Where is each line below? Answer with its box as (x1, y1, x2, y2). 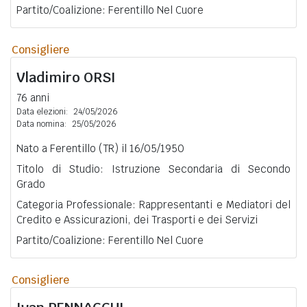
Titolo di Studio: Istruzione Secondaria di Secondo (16, 162, 291, 175)
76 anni (16, 90, 49, 104)
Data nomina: (16, 118, 66, 130)
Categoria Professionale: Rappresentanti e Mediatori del (16, 197, 291, 211)
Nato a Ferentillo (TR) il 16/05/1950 (16, 141, 184, 155)
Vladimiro (16, 68, 84, 86)
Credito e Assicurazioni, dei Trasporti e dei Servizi (16, 212, 258, 226)
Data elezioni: (16, 106, 68, 117)
